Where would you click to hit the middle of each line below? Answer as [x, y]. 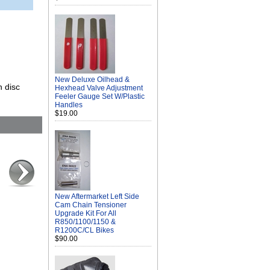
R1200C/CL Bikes [84, 230]
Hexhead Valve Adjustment [99, 88]
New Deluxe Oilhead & [92, 80]
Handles [69, 105]
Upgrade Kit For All [86, 213]
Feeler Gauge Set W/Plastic [100, 96]
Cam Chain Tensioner [91, 205]
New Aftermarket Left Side [97, 196]
